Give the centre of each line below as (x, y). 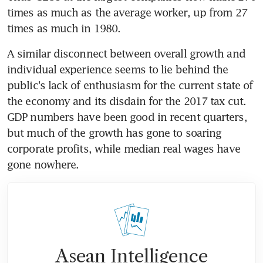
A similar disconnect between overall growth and (126, 53)
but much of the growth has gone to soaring (114, 132)
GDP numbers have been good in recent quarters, (127, 117)
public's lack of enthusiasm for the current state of (130, 85)
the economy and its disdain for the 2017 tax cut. (127, 101)
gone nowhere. (43, 164)
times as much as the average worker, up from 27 (127, 12)
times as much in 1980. (64, 28)
